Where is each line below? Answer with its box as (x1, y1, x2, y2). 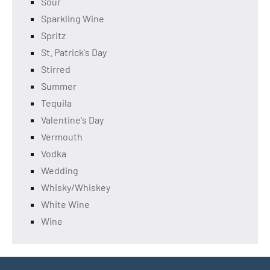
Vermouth (41, 131, 83, 143)
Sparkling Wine (41, 13, 104, 25)
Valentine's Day (41, 114, 104, 126)
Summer (41, 80, 77, 92)
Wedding (41, 165, 78, 177)
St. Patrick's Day (41, 46, 107, 58)
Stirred (41, 63, 71, 75)
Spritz (41, 30, 66, 42)
